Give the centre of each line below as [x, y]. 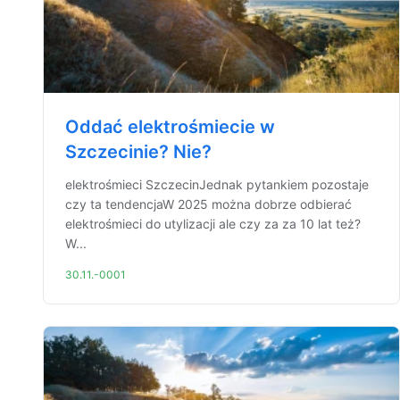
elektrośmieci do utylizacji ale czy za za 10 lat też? [213, 224]
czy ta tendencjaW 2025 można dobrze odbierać [208, 204]
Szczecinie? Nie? [138, 152]
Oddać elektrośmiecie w [170, 127]
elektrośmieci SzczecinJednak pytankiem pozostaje [217, 184]
